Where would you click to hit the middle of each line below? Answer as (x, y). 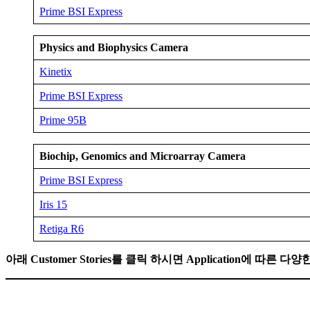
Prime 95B (63, 120)
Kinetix (56, 72)
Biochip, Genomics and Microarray (122, 156)
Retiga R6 (62, 229)
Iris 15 (53, 205)
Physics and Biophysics (95, 48)
